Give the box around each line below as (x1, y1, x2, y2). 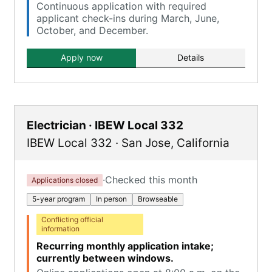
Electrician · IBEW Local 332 (27, 118, 183, 132)
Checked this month (105, 174, 197, 186)
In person (96, 194, 127, 203)
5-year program (32, 194, 85, 203)
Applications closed (32, 175, 98, 185)
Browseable (138, 194, 178, 203)
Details (177, 52, 204, 63)
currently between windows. (36, 252, 174, 264)
